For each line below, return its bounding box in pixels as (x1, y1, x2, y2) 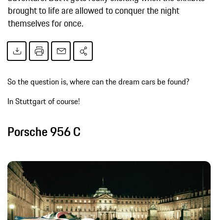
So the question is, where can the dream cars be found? (7, 75, 190, 87)
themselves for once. (8, 16, 83, 30)
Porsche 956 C (7, 122, 81, 141)
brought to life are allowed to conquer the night (8, 3, 179, 17)
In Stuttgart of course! (7, 95, 80, 107)
